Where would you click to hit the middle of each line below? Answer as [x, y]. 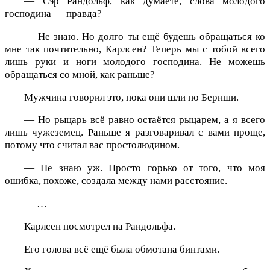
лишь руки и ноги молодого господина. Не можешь [135, 61]
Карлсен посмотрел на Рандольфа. [100, 226]
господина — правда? [53, 14]
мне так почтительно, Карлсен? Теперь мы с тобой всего [135, 49]
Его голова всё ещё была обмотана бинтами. [122, 249]
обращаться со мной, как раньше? [80, 74]
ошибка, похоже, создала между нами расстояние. [116, 181]
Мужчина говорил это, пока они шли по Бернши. [131, 97]
